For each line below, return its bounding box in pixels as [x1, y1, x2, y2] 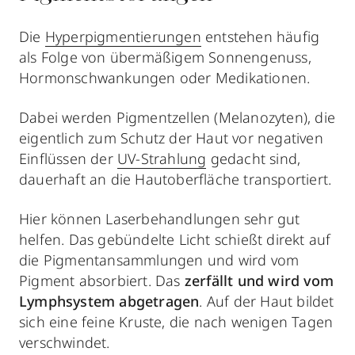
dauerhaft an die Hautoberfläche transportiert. [19, 169, 332, 189]
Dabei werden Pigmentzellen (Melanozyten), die [19, 107, 336, 127]
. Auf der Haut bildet [199, 291, 334, 311]
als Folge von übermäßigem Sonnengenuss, [19, 47, 311, 67]
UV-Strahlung [117, 148, 207, 168]
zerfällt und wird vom [184, 270, 334, 290]
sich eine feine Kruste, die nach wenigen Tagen [19, 311, 334, 331]
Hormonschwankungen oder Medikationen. [19, 67, 311, 87]
